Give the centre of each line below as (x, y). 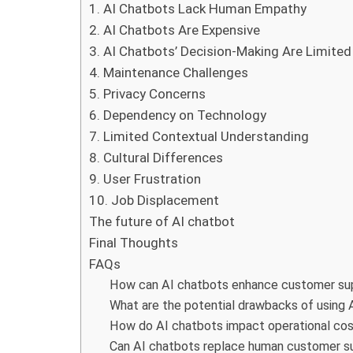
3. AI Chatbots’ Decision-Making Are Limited (220, 51)
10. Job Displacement (154, 200)
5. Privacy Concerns (147, 93)
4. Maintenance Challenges (169, 72)
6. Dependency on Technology (178, 115)
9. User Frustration (145, 178)
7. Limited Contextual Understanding (199, 136)
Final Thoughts (134, 242)
